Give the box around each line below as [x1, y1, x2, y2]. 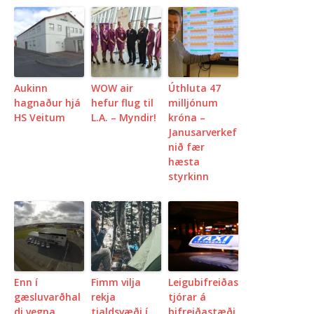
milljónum [168, 95, 218, 109]
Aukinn [14, 81, 48, 95]
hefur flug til [91, 95, 153, 109]
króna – [168, 110, 205, 124]
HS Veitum [14, 110, 65, 124]
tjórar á [168, 289, 206, 303]
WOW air [91, 81, 133, 95]
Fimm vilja [91, 275, 141, 289]
